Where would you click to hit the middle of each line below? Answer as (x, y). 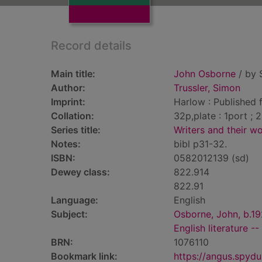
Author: (68, 88)
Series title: (76, 130)
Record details (91, 46)
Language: (75, 200)
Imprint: (68, 102)
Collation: (73, 116)
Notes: (66, 144)
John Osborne (205, 74)
